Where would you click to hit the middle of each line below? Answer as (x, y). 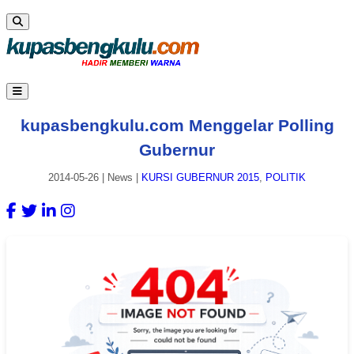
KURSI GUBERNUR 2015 (200, 178)
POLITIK (286, 178)
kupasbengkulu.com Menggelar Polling (177, 125)
